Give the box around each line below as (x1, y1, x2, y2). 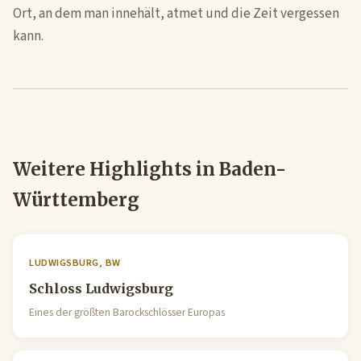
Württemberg (13, 189, 139, 211)
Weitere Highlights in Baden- (13, 158, 286, 180)
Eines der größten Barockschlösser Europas (29, 305, 225, 320)
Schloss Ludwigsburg (29, 280, 173, 297)
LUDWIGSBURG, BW (29, 255, 121, 270)
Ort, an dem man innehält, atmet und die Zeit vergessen (13, 4, 339, 23)
